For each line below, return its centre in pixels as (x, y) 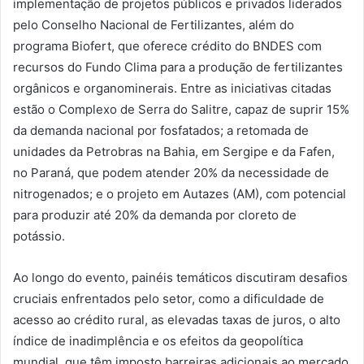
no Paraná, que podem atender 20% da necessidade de (171, 172)
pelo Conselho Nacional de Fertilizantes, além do (154, 24)
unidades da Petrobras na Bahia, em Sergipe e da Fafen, (174, 151)
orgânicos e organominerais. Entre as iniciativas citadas (172, 88)
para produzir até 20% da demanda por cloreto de (155, 214)
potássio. (39, 236)
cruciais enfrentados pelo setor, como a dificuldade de (169, 298)
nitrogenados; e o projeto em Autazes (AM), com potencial (180, 193)
